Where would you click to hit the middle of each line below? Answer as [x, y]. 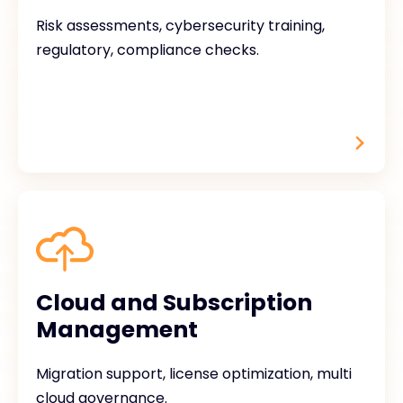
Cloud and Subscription [174, 303]
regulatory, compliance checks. [148, 50]
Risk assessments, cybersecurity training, [180, 26]
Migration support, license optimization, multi [194, 374]
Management [117, 330]
